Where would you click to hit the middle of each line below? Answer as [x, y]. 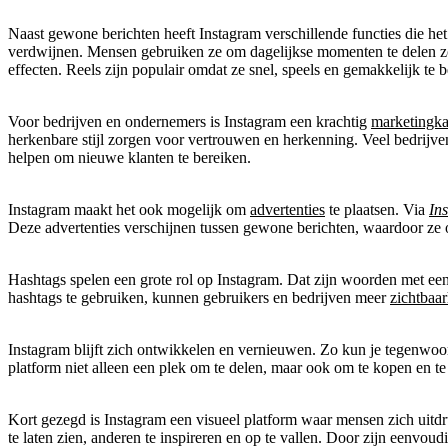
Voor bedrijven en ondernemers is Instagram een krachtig [189, 121]
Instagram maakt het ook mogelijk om [129, 209]
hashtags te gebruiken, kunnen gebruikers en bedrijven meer [199, 297]
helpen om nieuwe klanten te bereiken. [129, 157]
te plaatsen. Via [377, 209]
